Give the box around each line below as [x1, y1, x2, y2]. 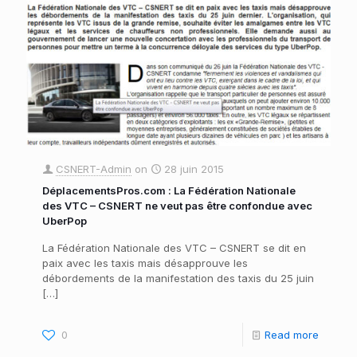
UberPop [42, 214, 87, 228]
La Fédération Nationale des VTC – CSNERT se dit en [42, 241, 306, 255]
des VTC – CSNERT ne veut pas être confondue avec [42, 199, 312, 213]
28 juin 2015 [164, 163, 224, 176]
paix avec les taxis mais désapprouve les [42, 257, 248, 270]
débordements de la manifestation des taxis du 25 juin [42, 272, 314, 285]
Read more [265, 328, 319, 342]
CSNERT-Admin [56, 163, 131, 176]
